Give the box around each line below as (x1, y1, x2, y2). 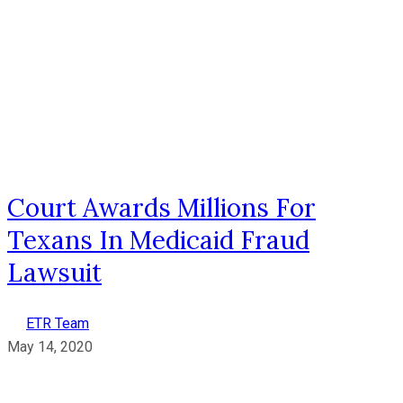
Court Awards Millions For (7, 191, 316, 224)
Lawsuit (7, 255, 102, 289)
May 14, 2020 (7, 337, 93, 355)
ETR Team (26, 314, 89, 332)
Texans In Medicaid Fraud (7, 223, 309, 256)
